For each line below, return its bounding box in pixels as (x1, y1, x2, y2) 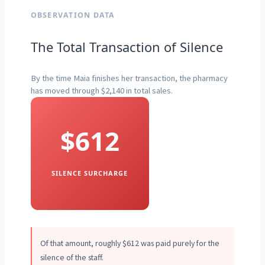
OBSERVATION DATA (30, 9, 115, 20)
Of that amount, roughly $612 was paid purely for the (40, 237, 220, 248)
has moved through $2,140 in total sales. (30, 85, 173, 96)
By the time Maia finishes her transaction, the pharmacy (30, 73, 228, 84)
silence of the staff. (40, 251, 104, 263)
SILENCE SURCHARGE (51, 169, 128, 178)
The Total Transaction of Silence (30, 38, 223, 56)
